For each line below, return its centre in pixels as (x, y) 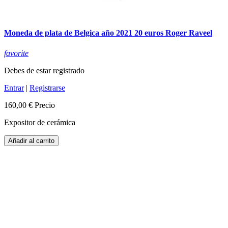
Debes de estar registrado (44, 70)
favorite (16, 53)
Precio (45, 105)
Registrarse (47, 88)
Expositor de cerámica (40, 122)
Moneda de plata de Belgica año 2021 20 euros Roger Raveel (108, 33)
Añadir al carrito (31, 140)
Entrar (14, 88)
